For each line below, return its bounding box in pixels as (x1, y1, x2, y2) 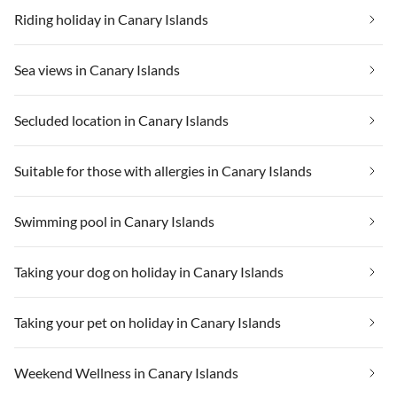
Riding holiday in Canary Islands (14, 10, 208, 27)
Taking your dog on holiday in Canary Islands (14, 262, 284, 280)
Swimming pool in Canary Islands (14, 212, 214, 230)
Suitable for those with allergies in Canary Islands (14, 161, 312, 179)
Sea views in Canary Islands (14, 60, 180, 78)
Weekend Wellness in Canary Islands (14, 363, 238, 381)
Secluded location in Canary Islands (14, 111, 229, 128)
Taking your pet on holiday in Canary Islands (14, 313, 281, 331)
